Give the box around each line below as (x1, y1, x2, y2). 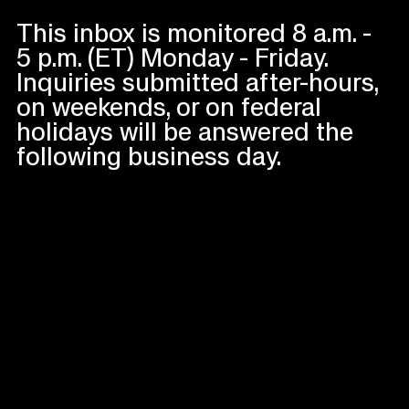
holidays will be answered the (16, 116, 354, 149)
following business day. (16, 141, 282, 173)
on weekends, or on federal (16, 91, 322, 124)
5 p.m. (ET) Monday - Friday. (16, 42, 329, 75)
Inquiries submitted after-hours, (16, 67, 379, 100)
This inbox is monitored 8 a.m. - (16, 17, 372, 50)
